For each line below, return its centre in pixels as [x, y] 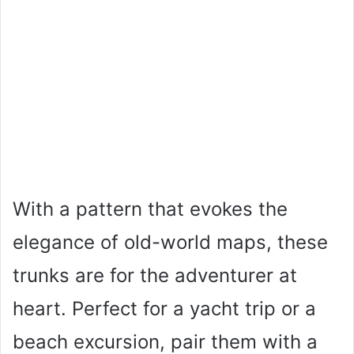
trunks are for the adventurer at [155, 275]
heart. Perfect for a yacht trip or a [164, 308]
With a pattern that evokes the [150, 209]
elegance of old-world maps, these [170, 242]
